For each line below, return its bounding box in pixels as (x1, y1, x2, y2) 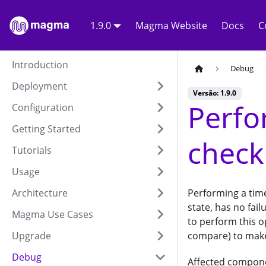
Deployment (12, 80, 67, 93)
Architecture (12, 186, 68, 199)
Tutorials (12, 144, 52, 157)
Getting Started (12, 122, 81, 135)
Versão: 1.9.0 (193, 88, 236, 99)
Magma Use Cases (12, 208, 93, 221)
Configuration (12, 101, 74, 114)
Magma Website (135, 18, 208, 32)
